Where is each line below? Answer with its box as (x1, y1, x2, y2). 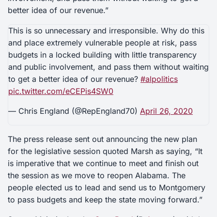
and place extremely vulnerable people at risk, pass (8, 37, 197, 47)
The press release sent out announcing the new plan (8, 134, 197, 144)
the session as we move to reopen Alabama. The (8, 170, 186, 180)
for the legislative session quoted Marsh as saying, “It (8, 146, 202, 156)
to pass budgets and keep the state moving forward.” (8, 194, 202, 204)
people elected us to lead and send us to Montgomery (8, 182, 205, 192)
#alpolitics (140, 74, 178, 84)
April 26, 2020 (140, 106, 193, 116)
